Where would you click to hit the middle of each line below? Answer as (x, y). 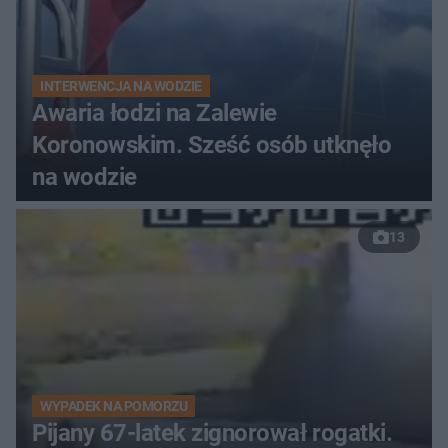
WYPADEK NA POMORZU (114, 405)
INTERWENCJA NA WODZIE (121, 85)
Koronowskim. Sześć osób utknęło (212, 144)
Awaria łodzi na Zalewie (154, 112)
